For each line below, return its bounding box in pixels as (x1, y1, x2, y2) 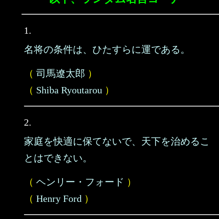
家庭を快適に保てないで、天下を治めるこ (24, 136, 210, 147)
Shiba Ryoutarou (36, 85, 102, 95)
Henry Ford (36, 193, 82, 204)
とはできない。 (24, 153, 92, 163)
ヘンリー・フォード (36, 176, 124, 187)
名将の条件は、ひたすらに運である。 (24, 44, 190, 55)
